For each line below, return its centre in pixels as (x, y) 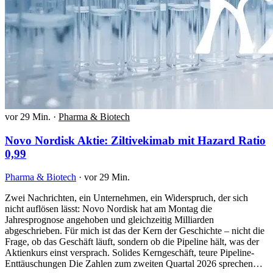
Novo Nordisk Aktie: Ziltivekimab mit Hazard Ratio (135, 140)
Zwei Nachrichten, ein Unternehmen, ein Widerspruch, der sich (126, 198)
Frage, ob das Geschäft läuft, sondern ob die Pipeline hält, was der (132, 242)
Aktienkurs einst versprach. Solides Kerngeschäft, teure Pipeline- (129, 253)
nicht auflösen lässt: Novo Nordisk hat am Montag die (108, 209)
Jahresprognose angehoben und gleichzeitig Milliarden (109, 220)
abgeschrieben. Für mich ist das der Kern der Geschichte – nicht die (135, 231)
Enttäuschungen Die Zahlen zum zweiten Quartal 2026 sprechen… (134, 264)
